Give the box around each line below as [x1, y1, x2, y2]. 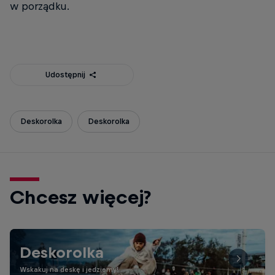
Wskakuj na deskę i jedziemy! [20, 265, 118, 273]
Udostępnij [45, 69, 86, 79]
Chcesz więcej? [10, 186, 151, 207]
